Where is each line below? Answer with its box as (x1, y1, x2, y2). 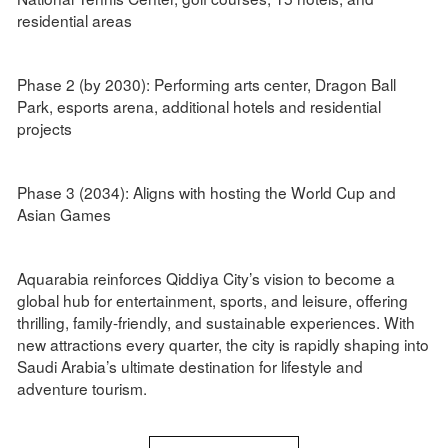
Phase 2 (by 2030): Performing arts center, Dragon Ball (16, 73, 396, 96)
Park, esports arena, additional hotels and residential (16, 95, 381, 118)
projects (16, 117, 72, 140)
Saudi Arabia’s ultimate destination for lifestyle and (16, 355, 363, 378)
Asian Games (16, 203, 111, 226)
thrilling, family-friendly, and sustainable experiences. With (16, 311, 415, 334)
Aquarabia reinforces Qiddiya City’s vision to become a (16, 267, 395, 290)
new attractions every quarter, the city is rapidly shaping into (16, 333, 429, 356)
